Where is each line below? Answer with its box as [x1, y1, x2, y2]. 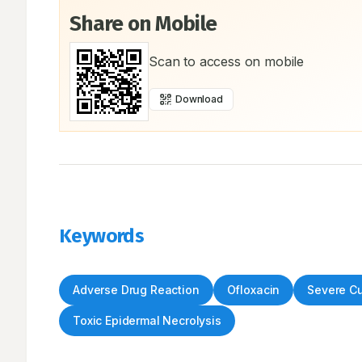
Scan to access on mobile [149, 53, 305, 69]
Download [175, 93, 223, 105]
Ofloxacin [226, 283, 280, 297]
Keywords [59, 225, 145, 247]
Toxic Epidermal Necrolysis [73, 314, 221, 327]
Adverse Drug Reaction [73, 283, 200, 297]
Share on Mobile [69, 11, 217, 36]
